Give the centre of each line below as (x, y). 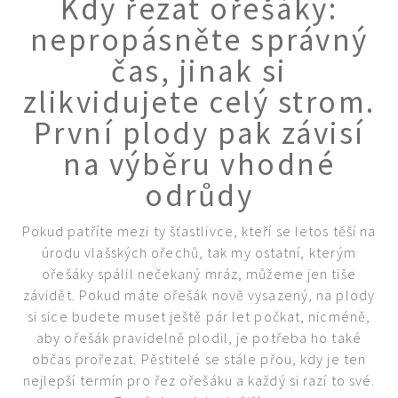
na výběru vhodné (199, 164)
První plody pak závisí (199, 133)
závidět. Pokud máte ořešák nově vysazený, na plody (199, 295)
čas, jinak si (199, 71)
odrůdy (199, 195)
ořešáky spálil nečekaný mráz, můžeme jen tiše (199, 273)
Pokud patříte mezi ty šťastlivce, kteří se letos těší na (199, 231)
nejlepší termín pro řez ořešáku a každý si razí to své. (199, 380)
